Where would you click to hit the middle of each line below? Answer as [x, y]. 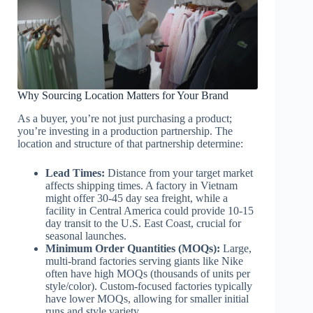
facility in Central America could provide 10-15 [150, 211]
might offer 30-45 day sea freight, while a [137, 198]
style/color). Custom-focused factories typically [149, 286]
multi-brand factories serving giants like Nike [144, 261]
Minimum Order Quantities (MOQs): [133, 249]
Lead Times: [75, 173]
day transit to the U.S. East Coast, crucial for [143, 224]
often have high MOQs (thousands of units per [148, 274]
